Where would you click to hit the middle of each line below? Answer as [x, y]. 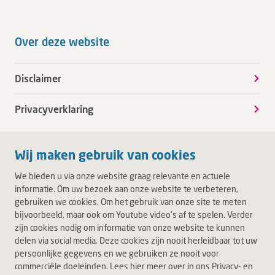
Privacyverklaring [54, 109]
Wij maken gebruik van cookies [105, 155]
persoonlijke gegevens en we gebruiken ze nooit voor [117, 253]
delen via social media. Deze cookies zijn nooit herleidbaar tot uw [136, 240]
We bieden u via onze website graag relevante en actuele [122, 176]
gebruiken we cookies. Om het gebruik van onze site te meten [131, 202]
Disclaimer [38, 78]
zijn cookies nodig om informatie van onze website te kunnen [130, 227]
